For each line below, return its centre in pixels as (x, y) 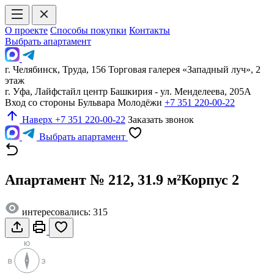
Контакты (150, 30)
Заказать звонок (161, 120)
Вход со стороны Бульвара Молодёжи (85, 102)
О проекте (26, 30)
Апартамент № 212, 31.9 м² (93, 180)
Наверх (37, 120)
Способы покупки (88, 30)
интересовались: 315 (64, 212)
